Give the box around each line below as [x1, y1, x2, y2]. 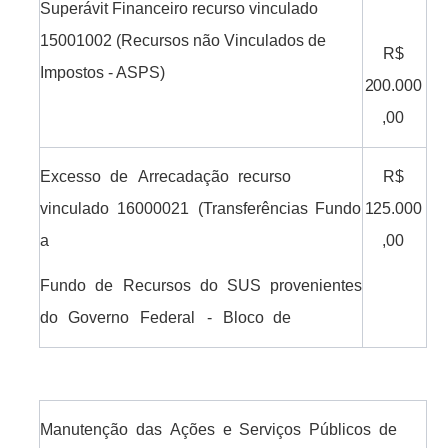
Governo [67, 309, 129, 327]
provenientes [270, 277, 363, 295]
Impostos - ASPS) [40, 64, 166, 82]
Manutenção [40, 421, 129, 439]
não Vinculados [193, 32, 305, 50]
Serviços [239, 421, 302, 439]
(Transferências [197, 200, 308, 218]
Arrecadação [137, 168, 229, 186]
